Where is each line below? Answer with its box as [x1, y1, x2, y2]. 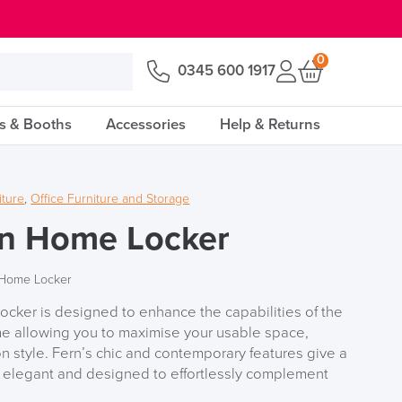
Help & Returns [220, 116, 321, 135]
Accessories [106, 116, 187, 135]
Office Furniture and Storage [31, 190, 190, 206]
